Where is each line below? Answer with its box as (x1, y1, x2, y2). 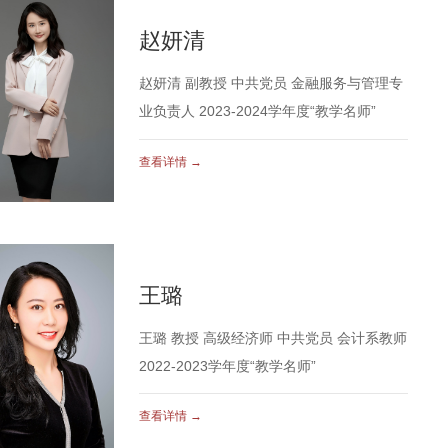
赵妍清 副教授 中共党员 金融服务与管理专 (139, 75, 404, 91)
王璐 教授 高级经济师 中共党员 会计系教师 (139, 330, 408, 346)
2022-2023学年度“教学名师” (139, 358, 317, 374)
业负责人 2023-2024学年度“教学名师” (139, 103, 377, 119)
